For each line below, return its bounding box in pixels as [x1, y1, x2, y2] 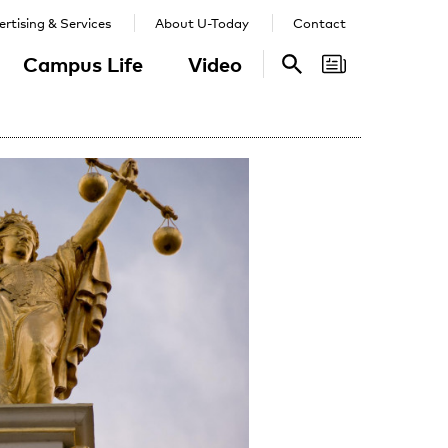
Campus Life [23, 52, 143, 76]
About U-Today [155, 15, 249, 31]
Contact [293, 15, 346, 31]
